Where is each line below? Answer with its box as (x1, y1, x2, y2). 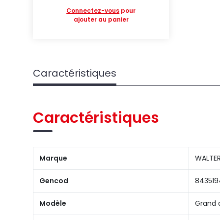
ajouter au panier (73, 15, 129, 24)
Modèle (39, 198, 67, 208)
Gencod (39, 176, 69, 186)
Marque (39, 153, 68, 163)
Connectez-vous (66, 6, 120, 15)
